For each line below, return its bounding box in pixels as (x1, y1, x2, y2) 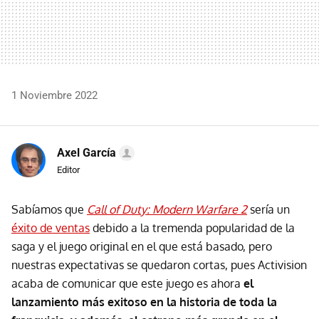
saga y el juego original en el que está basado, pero (11, 239, 272, 253)
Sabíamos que (11, 202, 87, 216)
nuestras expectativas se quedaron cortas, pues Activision (11, 257, 307, 272)
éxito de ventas (11, 220, 90, 235)
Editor (57, 164, 80, 175)
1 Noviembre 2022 (11, 88, 98, 102)
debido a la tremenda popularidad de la (90, 220, 295, 235)
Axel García (57, 145, 116, 159)
